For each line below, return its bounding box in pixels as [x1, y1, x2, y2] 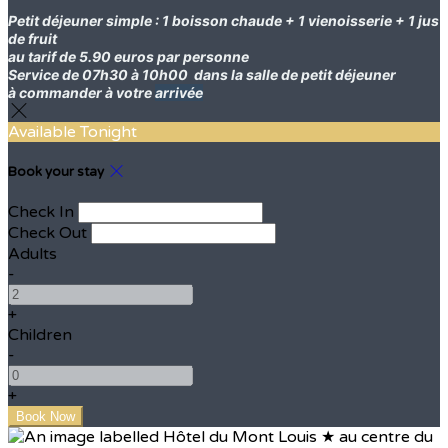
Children [8, 325, 72, 346]
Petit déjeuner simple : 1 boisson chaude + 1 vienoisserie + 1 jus [8, 11, 439, 29]
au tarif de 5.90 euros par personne [8, 47, 249, 65]
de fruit [8, 29, 60, 47]
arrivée [155, 83, 203, 101]
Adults [8, 244, 57, 265]
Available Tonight [8, 121, 137, 142]
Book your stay [8, 163, 107, 180]
